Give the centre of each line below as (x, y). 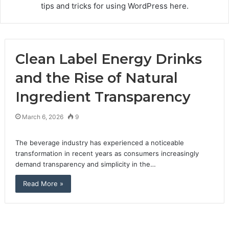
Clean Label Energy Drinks (108, 59)
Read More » (43, 184)
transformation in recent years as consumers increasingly (107, 153)
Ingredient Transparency (103, 97)
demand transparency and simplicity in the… (85, 164)
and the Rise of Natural (96, 78)
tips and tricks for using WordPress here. (114, 6)
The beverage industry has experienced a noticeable (99, 143)
